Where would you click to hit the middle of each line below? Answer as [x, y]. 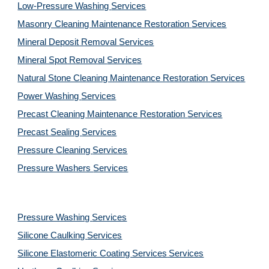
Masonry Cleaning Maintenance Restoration [105, 24]
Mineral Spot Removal [62, 60]
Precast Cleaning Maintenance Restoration [103, 114]
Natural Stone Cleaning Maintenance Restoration [114, 78]
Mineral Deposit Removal [68, 42]
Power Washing [50, 96]
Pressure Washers [56, 168]
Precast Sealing [50, 132]
